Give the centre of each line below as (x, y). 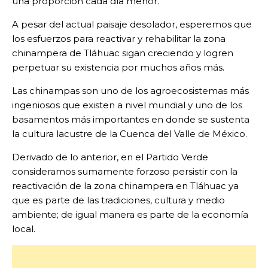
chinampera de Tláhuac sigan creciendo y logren (123, 53)
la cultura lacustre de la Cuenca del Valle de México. (130, 134)
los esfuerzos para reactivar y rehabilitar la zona (119, 39)
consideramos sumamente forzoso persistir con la (125, 172)
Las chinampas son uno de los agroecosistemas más (130, 91)
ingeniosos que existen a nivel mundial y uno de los (127, 105)
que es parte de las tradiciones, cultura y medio (118, 200)
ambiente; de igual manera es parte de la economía (130, 215)
